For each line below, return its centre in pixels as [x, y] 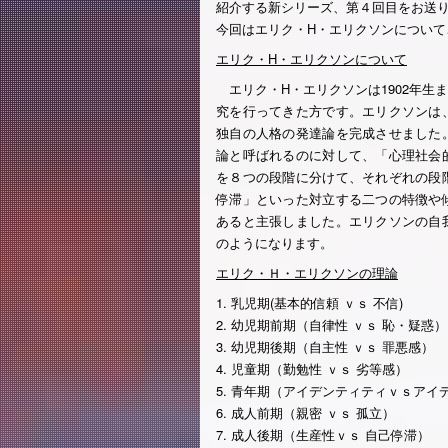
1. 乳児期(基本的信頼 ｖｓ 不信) [309, 302]
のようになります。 [274, 242]
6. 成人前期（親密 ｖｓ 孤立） [305, 412]
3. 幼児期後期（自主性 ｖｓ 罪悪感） [325, 346]
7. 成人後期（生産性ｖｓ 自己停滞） [323, 434]
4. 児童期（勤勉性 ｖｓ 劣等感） [312, 368]
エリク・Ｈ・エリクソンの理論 [307, 272]
